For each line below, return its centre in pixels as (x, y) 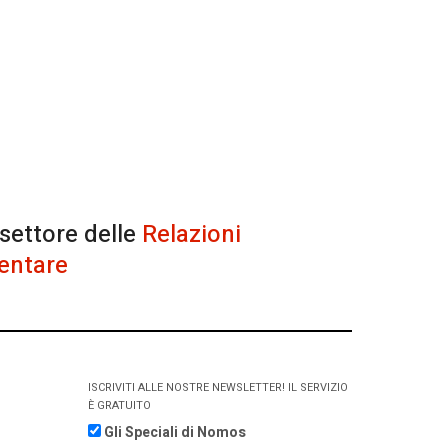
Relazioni (191, 234)
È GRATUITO (119, 405)
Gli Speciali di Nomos (175, 433)
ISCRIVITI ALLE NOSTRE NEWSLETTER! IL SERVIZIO (218, 387)
